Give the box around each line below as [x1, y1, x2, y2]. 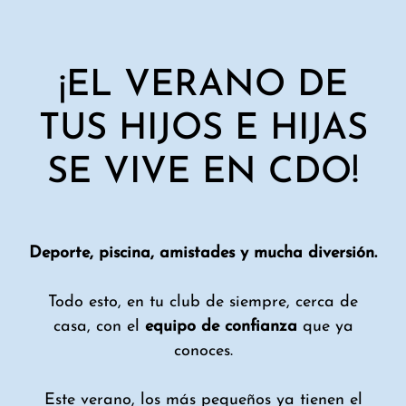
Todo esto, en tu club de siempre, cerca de [48, 293, 358, 311]
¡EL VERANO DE [58, 67, 348, 104]
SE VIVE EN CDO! [47, 154, 359, 191]
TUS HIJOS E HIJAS [38, 111, 368, 148]
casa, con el [53, 317, 145, 335]
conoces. [173, 342, 233, 360]
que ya [302, 317, 353, 335]
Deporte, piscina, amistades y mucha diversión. [29, 244, 377, 262]
